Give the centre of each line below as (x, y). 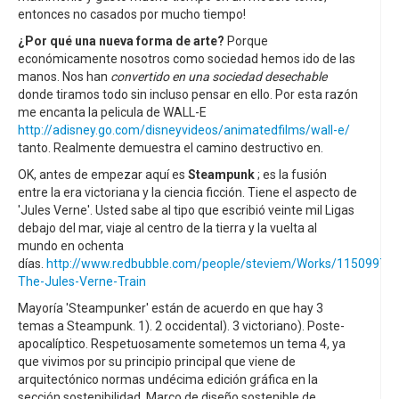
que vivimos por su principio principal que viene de (157, 362)
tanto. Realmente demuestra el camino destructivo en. (171, 148)
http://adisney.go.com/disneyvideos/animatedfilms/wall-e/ (184, 130)
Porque (246, 41)
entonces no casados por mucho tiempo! (132, 15)
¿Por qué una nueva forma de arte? (121, 41)
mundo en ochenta (71, 246)
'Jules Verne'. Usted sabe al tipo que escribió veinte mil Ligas (186, 211)
